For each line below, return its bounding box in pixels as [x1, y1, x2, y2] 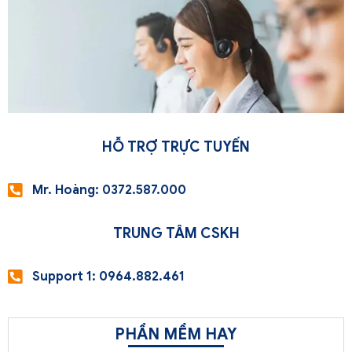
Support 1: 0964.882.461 [32, 269, 185, 285]
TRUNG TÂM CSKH [112, 225, 240, 243]
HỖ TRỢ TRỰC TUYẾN [102, 138, 250, 156]
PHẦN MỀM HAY [115, 324, 237, 345]
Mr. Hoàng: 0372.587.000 [32, 182, 187, 199]
